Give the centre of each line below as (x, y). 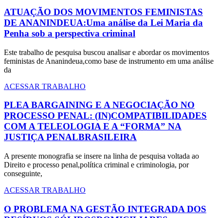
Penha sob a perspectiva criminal (70, 33)
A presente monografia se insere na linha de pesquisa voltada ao (101, 156)
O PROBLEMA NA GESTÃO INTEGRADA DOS (105, 209)
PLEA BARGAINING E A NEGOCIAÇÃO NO (99, 105)
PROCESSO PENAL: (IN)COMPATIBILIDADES (105, 116)
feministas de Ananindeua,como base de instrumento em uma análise (109, 61)
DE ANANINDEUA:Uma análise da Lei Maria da (103, 22)
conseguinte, (23, 173)
